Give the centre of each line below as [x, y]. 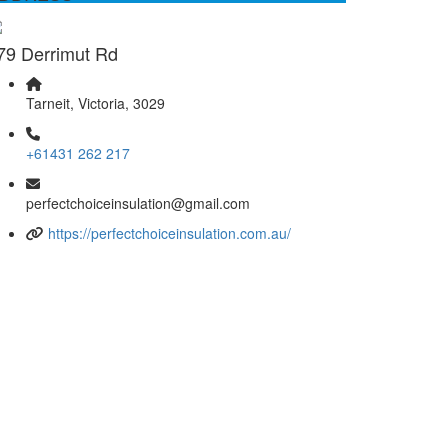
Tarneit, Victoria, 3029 [95, 102]
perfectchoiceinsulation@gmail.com [138, 202]
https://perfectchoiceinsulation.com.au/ [169, 232]
